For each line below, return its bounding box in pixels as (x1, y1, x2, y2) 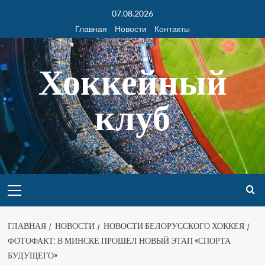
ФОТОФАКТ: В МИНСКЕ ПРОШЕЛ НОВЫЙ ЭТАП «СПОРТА (7, 235, 231, 246)
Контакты (154, 24, 190, 34)
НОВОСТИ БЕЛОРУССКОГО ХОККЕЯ (103, 221, 244, 231)
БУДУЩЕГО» (7, 250, 57, 261)
